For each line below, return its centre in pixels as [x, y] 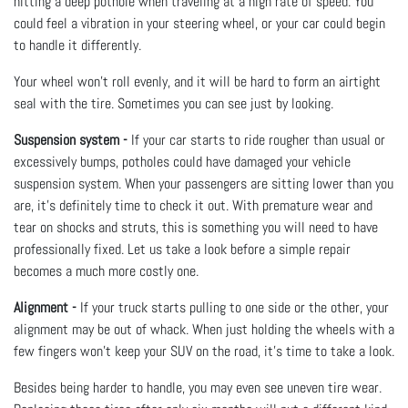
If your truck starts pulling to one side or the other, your [233, 307]
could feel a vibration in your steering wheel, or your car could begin [199, 23]
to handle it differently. [77, 45]
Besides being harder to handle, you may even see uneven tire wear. [198, 387]
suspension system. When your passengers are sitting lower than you [204, 183]
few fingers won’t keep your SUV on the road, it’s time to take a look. [204, 351]
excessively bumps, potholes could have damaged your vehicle [182, 161]
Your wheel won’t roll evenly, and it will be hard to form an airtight [197, 81]
